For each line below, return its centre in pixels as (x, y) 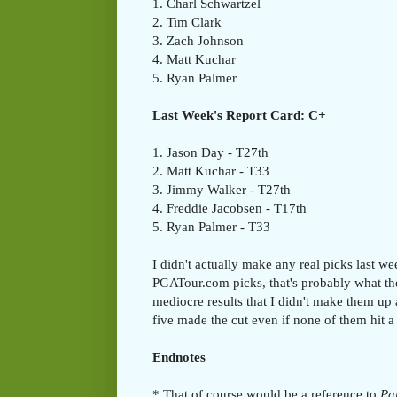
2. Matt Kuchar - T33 (211, 171)
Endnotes (179, 357)
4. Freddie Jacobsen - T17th (230, 208)
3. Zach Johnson (198, 41)
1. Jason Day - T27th (210, 152)
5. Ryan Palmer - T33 (211, 227)
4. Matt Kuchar (194, 59)
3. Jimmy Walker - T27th (222, 190)
